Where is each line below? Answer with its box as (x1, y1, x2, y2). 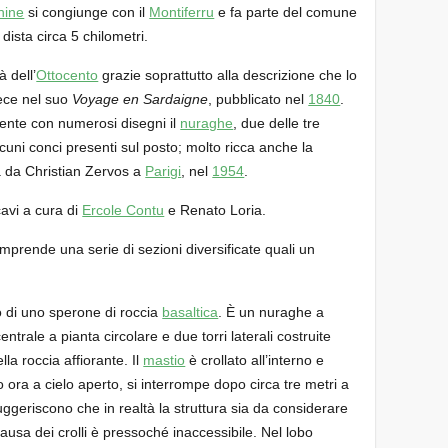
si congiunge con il (24, 3, 150, 20)
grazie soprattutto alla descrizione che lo (98, 66, 358, 83)
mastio (143, 351, 186, 368)
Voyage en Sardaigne (72, 90, 209, 107)
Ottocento (36, 66, 99, 83)
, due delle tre (233, 114, 321, 131)
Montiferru (149, 3, 215, 20)
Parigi (145, 162, 182, 179)
